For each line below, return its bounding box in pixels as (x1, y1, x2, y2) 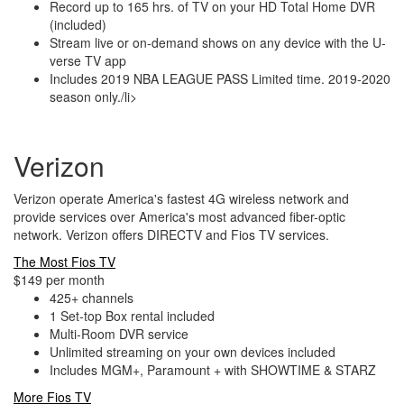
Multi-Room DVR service (50, 325, 188, 343)
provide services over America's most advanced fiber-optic (14, 207, 345, 225)
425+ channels (50, 289, 133, 307)
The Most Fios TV (14, 252, 115, 271)
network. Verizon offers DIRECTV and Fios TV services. (14, 225, 329, 243)
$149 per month (14, 271, 105, 289)
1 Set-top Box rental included (50, 307, 215, 325)
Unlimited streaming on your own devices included (50, 343, 335, 361)
